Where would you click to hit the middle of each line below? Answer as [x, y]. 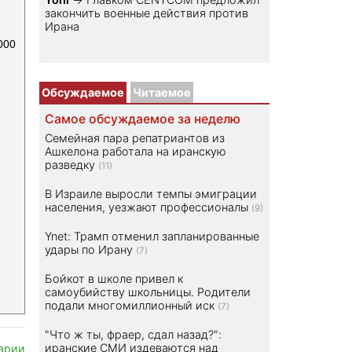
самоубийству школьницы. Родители [148, 292]
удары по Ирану [89, 250]
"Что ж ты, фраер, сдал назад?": [134, 335]
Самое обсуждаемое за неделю [143, 119]
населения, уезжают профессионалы [147, 207]
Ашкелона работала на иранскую [136, 152]
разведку [70, 165]
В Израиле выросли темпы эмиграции [151, 194]
